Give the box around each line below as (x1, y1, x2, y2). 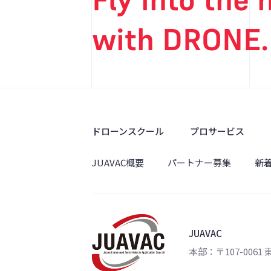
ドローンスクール (92, 125, 164, 137)
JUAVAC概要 (92, 156, 144, 169)
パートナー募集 (168, 156, 231, 169)
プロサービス (190, 125, 244, 137)
